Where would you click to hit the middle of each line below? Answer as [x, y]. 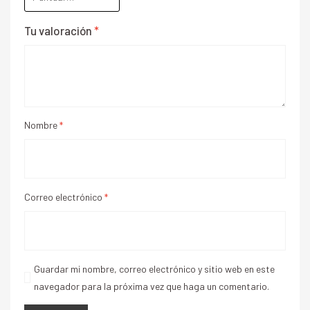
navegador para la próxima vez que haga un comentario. [152, 286]
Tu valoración [59, 30]
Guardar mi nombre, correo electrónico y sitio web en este [155, 268]
